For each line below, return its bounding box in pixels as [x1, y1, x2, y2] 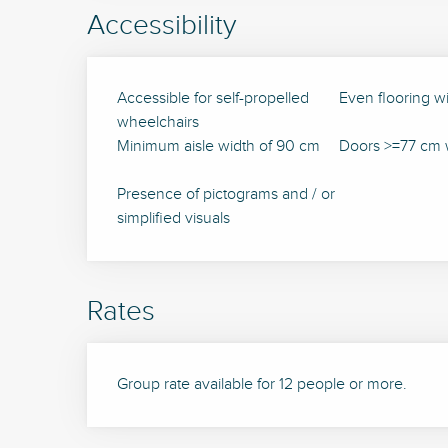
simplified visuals [117, 209, 231, 228]
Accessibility [87, 9, 237, 42]
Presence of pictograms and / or [117, 185, 336, 204]
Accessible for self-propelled [117, 89, 310, 108]
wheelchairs [117, 113, 200, 132]
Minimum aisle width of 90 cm [117, 137, 321, 156]
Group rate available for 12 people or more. [117, 375, 408, 394]
